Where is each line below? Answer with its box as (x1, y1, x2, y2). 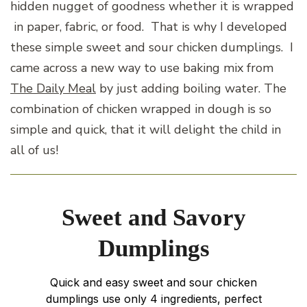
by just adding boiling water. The (96, 80, 286, 97)
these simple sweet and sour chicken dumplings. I (10, 39, 293, 56)
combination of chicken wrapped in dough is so (10, 101, 271, 118)
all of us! (10, 142, 58, 159)
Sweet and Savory (61, 204, 246, 232)
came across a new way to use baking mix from (10, 60, 273, 77)
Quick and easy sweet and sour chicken (50, 275, 257, 290)
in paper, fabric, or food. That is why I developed (10, 19, 287, 36)
